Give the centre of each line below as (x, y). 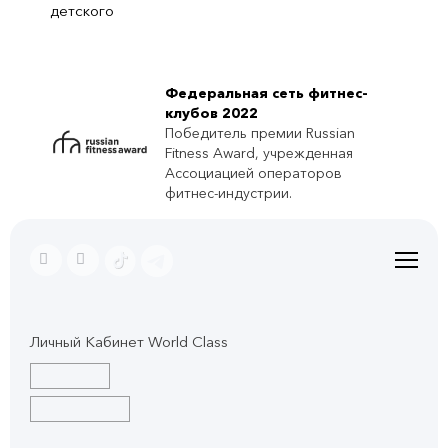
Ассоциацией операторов (253, 173)
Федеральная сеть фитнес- (266, 93)
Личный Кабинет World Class (129, 342)
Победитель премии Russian (260, 133)
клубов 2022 (211, 113)
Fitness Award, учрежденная (259, 153)
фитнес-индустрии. (228, 193)
